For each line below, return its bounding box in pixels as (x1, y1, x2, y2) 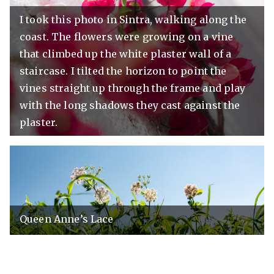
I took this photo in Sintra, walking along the (20, 13, 246, 26)
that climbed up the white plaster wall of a (20, 48, 232, 61)
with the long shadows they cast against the (20, 99, 240, 112)
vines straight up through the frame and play (20, 82, 246, 95)
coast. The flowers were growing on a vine (20, 31, 234, 43)
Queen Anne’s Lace (20, 212, 114, 225)
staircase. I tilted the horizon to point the (20, 65, 227, 78)
